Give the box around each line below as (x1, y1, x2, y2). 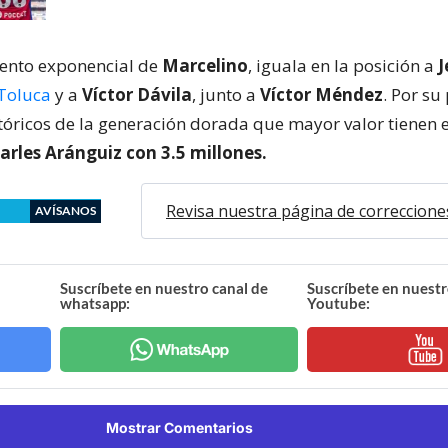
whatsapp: (60, 294, 131, 312)
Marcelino (162, 54, 248, 77)
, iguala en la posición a (248, 54, 438, 77)
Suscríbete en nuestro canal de (60, 279, 269, 297)
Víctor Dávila (82, 83, 192, 106)
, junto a (192, 83, 260, 106)
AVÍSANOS (35, 203, 96, 218)
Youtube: (306, 294, 370, 312)
